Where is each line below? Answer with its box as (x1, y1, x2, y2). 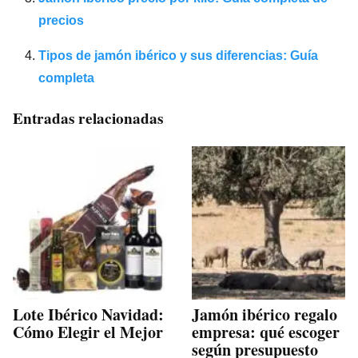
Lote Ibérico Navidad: (13, 302, 164, 326)
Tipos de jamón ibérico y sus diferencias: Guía (38, 48, 318, 62)
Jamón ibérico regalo (192, 302, 337, 326)
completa (38, 70, 94, 85)
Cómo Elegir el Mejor (13, 320, 163, 344)
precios (38, 13, 84, 27)
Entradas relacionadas (13, 106, 163, 129)
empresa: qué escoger (192, 320, 340, 344)
